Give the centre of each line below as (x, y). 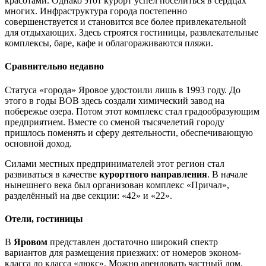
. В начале (227, 174)
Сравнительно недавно (54, 66)
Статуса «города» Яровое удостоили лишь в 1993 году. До (123, 90)
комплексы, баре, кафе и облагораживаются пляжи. (109, 43)
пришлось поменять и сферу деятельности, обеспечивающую (129, 132)
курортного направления (153, 174)
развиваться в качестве (52, 174)
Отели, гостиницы (44, 218)
